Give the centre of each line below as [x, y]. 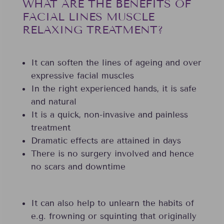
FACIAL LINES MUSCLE [88, 17]
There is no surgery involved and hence [112, 154]
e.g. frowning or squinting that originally [113, 216]
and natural [53, 102]
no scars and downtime [78, 167]
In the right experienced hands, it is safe [113, 89]
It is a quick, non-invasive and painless [109, 115]
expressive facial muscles [82, 76]
